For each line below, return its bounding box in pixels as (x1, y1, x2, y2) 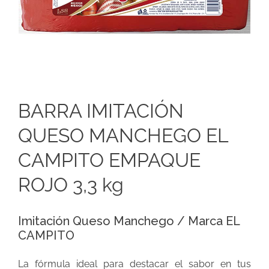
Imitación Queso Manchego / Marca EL (18, 213, 240, 228)
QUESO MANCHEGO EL (18, 124, 228, 147)
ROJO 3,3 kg (18, 173, 124, 196)
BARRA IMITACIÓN (18, 99, 184, 122)
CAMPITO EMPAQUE (18, 148, 201, 171)
